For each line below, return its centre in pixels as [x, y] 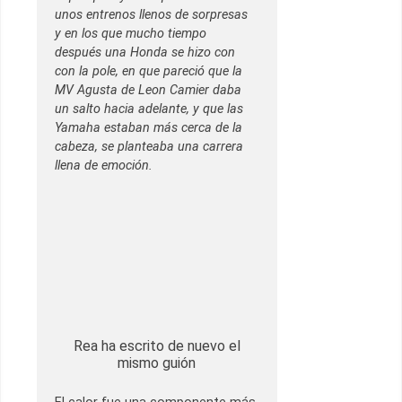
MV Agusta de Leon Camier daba [148, 91]
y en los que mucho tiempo [131, 34]
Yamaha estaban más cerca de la [149, 128]
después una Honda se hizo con [145, 53]
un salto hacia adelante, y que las [149, 109]
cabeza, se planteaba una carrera [149, 147]
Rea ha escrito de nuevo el [157, 346]
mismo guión [157, 363]
